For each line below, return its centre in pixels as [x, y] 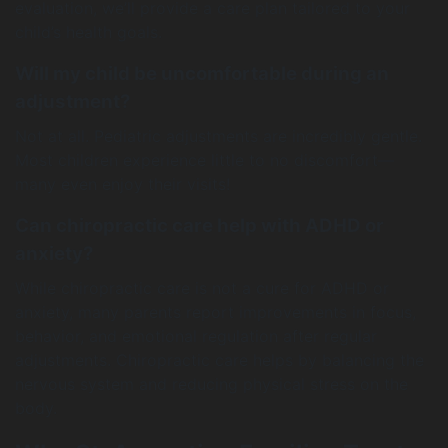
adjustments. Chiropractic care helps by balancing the [219, 360]
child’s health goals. [88, 32]
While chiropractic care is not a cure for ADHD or [202, 288]
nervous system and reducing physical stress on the [211, 384]
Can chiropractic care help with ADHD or [199, 225]
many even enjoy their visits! [122, 184]
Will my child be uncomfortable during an [202, 73]
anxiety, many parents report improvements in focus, [215, 312]
